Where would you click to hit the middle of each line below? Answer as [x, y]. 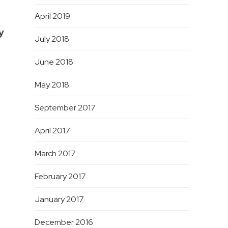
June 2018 [54, 62]
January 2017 [59, 199]
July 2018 [52, 39]
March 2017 [55, 154]
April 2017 [52, 131]
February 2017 [60, 177]
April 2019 [52, 16]
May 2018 [52, 85]
